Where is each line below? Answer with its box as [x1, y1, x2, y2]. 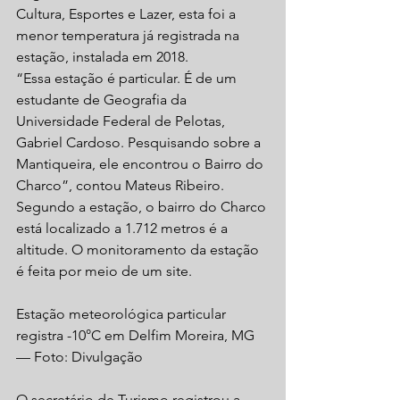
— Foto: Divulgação [16, 348, 143, 366]
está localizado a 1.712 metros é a [16, 220, 231, 237]
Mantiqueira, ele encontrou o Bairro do [16, 155, 267, 173]
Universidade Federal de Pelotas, [16, 112, 229, 130]
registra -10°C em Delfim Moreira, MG [16, 327, 258, 345]
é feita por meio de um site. [16, 262, 192, 280]
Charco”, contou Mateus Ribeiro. [16, 177, 224, 195]
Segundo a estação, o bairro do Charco [16, 198, 270, 216]
